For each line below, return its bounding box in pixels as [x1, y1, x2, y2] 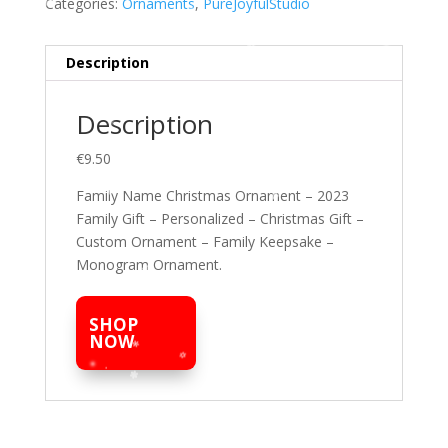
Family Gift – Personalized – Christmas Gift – [75, 209, 364, 229]
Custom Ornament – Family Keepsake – [75, 232, 334, 252]
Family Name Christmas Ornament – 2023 [75, 186, 349, 206]
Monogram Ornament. [75, 255, 222, 275]
